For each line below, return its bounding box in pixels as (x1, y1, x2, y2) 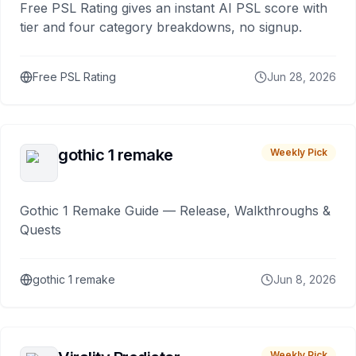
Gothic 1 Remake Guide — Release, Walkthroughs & (20, 202, 331, 219)
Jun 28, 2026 (267, 69, 336, 83)
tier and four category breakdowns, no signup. (20, 18, 302, 35)
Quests (20, 221, 61, 238)
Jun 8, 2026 (273, 272, 336, 286)
